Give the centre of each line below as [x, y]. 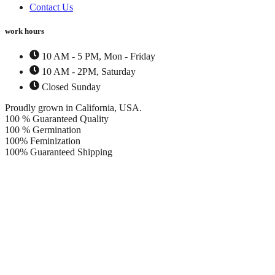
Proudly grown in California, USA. [73, 108]
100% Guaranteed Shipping [59, 152]
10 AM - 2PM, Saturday [89, 72]
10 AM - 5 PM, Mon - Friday [99, 56]
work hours [25, 31]
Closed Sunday [71, 87]
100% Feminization [43, 141]
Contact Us [51, 7]
